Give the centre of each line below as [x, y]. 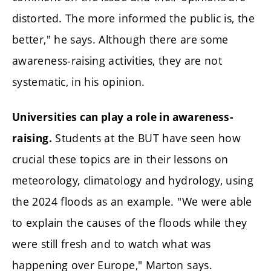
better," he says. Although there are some [120, 40]
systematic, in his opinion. [79, 82]
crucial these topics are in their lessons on [120, 159]
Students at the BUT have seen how [146, 138]
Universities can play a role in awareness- [123, 117]
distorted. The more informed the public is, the [133, 18]
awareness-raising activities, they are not [117, 61]
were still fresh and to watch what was [112, 243]
